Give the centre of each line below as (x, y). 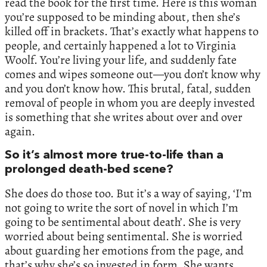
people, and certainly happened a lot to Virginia (120, 45)
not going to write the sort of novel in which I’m (122, 207)
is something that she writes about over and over (124, 117)
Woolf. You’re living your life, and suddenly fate (121, 60)
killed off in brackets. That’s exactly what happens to (132, 31)
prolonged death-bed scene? (89, 170)
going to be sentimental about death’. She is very (123, 222)
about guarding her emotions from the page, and (124, 250)
